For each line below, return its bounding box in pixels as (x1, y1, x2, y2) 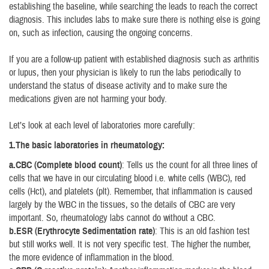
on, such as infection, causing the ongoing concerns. (9, 27, 193, 39)
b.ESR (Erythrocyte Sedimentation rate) (9, 225, 155, 238)
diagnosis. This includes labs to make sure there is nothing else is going (9, 14, 260, 26)
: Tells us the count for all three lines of (122, 159, 258, 172)
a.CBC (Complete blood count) (9, 159, 122, 172)
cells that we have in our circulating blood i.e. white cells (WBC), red (9, 172, 246, 185)
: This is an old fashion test (155, 225, 250, 238)
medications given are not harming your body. (9, 93, 167, 105)
